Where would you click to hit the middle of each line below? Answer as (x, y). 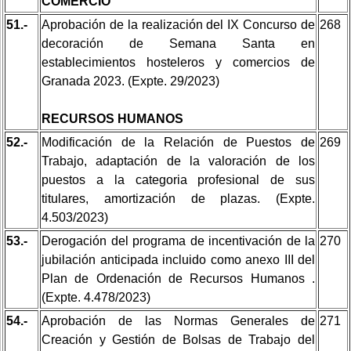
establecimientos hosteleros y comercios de (178, 62)
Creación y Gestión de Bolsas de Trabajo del (178, 339)
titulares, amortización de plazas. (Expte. (178, 198)
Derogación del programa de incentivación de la (178, 241)
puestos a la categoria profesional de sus (178, 179)
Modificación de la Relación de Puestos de (178, 142)
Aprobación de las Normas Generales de (178, 320)
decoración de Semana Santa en (178, 43)
